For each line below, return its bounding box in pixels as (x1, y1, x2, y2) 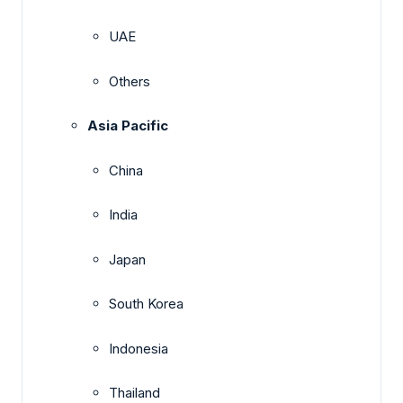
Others (109, 72, 150, 90)
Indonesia (109, 339, 168, 357)
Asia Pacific (87, 117, 168, 135)
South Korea (109, 295, 184, 313)
